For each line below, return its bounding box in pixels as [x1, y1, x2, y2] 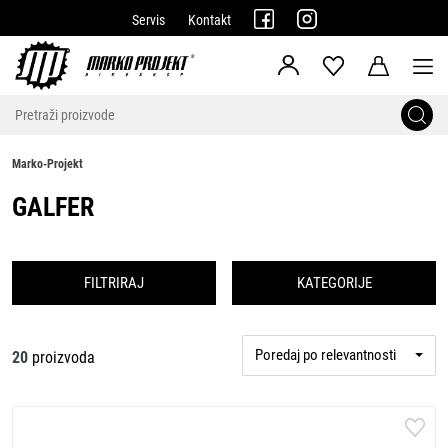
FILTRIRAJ [83, 274, 144, 292]
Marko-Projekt [12, 157, 83, 171]
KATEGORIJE [296, 274, 372, 292]
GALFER [12, 192, 94, 222]
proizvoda [28, 348, 95, 367]
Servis [131, 12, 165, 28]
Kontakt [187, 12, 231, 28]
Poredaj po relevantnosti [255, 346, 397, 364]
